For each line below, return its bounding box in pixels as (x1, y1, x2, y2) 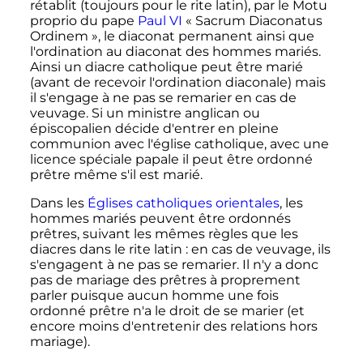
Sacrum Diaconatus (194, 13, 322, 29)
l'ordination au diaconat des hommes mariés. (29, 44, 321, 60)
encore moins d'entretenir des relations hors (29, 318, 318, 335)
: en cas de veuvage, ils (185, 241, 331, 258)
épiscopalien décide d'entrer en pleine (29, 121, 279, 137)
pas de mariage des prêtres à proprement (29, 272, 301, 288)
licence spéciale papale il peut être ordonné (29, 152, 313, 168)
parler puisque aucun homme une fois (29, 288, 279, 304)
